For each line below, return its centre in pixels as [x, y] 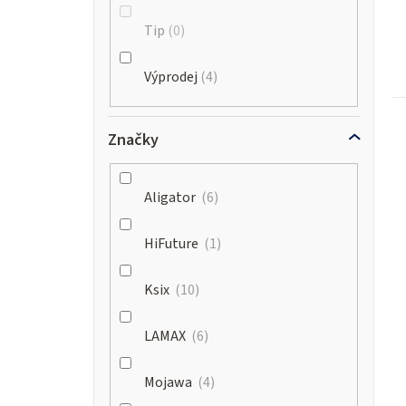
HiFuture [173, 244]
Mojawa [169, 383]
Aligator [171, 198]
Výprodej [171, 77]
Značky [133, 140]
